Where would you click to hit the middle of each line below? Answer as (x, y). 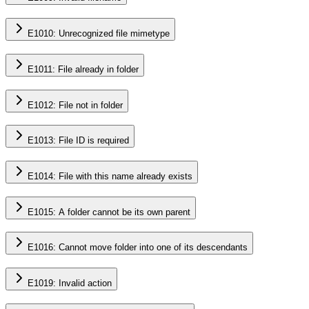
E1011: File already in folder (83, 69)
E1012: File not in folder (75, 105)
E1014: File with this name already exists (110, 176)
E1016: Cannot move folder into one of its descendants (138, 248)
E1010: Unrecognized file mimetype (99, 34)
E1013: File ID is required (78, 141)
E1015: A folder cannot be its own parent (109, 212)
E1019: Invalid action (70, 283)
